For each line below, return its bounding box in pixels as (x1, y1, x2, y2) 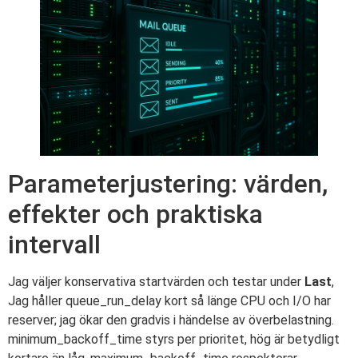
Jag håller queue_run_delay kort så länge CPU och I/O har (8, 292, 331, 308)
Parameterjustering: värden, (8, 168, 328, 199)
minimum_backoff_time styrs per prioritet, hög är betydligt (8, 331, 340, 347)
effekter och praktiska (8, 198, 263, 229)
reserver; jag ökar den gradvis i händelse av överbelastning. (8, 312, 334, 328)
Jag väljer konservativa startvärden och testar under (8, 273, 304, 289)
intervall (8, 229, 101, 260)
